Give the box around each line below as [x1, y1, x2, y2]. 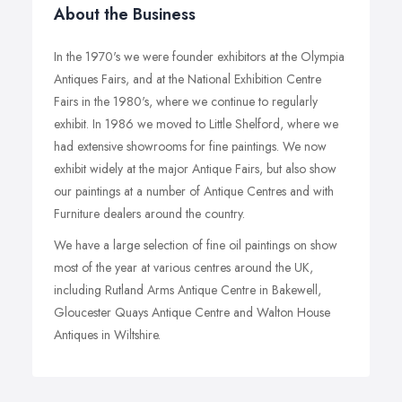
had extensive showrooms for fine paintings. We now [54, 137, 327, 155]
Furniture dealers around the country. [54, 205, 245, 223]
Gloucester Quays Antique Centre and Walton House [54, 303, 330, 321]
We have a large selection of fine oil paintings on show [54, 236, 337, 254]
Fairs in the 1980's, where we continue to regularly [54, 92, 318, 110]
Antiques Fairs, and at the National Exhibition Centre [54, 70, 321, 88]
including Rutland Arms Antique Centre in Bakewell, [54, 281, 321, 299]
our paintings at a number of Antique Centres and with [54, 182, 334, 200]
